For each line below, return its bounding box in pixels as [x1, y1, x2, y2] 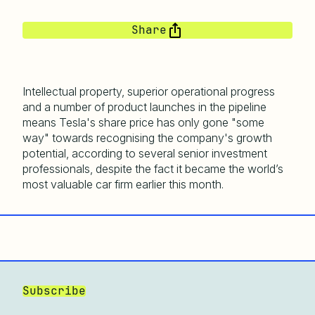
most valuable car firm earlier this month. [22, 176, 224, 191]
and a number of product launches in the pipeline [22, 99, 266, 114]
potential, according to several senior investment [22, 146, 267, 160]
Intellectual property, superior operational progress [22, 84, 275, 98]
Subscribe [22, 283, 86, 298]
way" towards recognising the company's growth [22, 130, 272, 145]
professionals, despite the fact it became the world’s [22, 161, 283, 176]
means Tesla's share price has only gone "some [22, 115, 264, 129]
